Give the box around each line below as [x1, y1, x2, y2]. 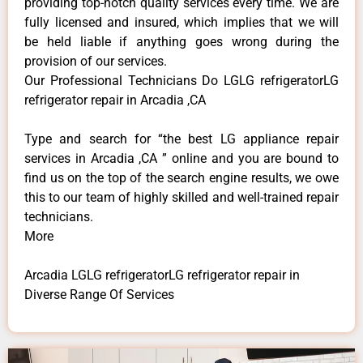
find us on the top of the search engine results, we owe [24, 169, 339, 186]
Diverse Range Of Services [24, 286, 174, 302]
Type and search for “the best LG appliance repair [24, 130, 339, 147]
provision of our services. [24, 53, 167, 69]
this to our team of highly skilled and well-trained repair [24, 189, 339, 205]
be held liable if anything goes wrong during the [24, 33, 339, 49]
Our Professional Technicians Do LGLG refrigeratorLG [24, 72, 339, 88]
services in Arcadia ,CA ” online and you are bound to [24, 150, 339, 166]
